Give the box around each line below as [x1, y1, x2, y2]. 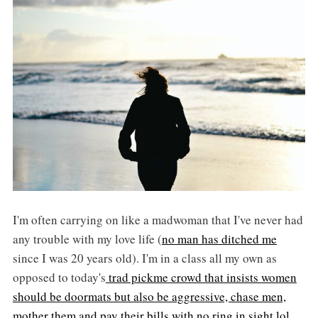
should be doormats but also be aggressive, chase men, [12, 288, 286, 305]
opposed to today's [12, 269, 106, 286]
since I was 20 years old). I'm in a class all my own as [12, 250, 277, 267]
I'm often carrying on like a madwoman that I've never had [12, 212, 303, 229]
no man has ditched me [161, 231, 277, 248]
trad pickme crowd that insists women [105, 269, 297, 286]
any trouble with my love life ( [12, 231, 162, 248]
